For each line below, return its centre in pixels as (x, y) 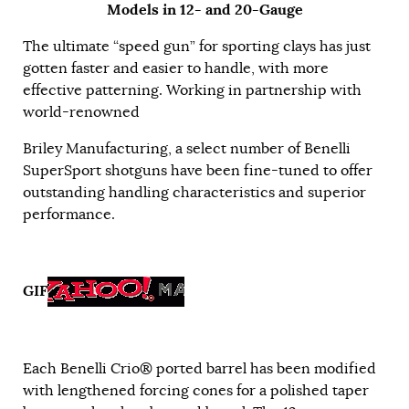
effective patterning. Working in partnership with (192, 91)
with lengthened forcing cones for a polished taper (196, 391)
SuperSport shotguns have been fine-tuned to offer (198, 171)
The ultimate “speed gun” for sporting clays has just (197, 47)
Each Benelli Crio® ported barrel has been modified (199, 369)
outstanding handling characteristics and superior (194, 193)
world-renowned (81, 113)
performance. (69, 215)
